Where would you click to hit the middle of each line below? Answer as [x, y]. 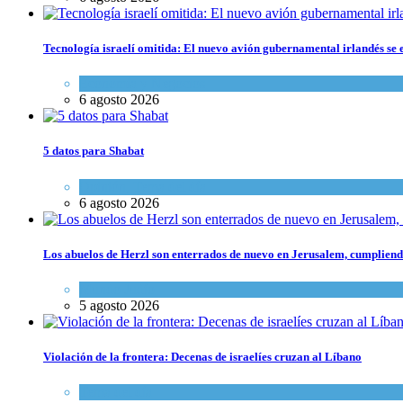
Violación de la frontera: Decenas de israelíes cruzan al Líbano [202, 357]
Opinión [103, 186]
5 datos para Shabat [94, 151]
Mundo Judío [117, 289]
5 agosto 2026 [119, 305]
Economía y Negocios [142, 84]
